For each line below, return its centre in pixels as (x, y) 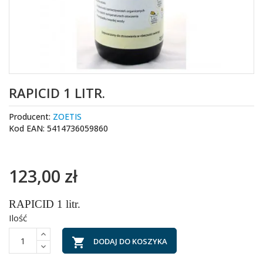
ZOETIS (67, 117)
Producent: (31, 117)
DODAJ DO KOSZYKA (130, 241)
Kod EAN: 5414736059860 (58, 128)
